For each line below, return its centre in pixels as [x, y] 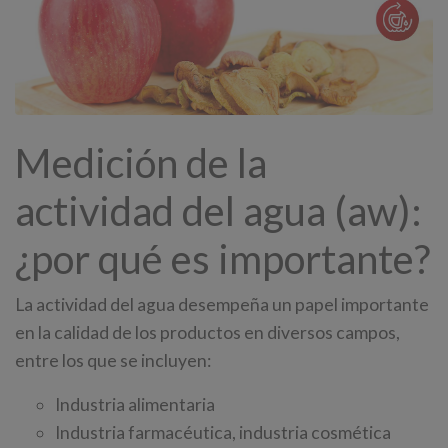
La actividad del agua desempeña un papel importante [222, 305]
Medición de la [141, 163]
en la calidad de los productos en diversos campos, [207, 333]
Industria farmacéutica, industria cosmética [223, 433]
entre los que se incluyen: [113, 361]
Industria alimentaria [135, 405]
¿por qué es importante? [222, 259]
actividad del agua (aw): [218, 211]
